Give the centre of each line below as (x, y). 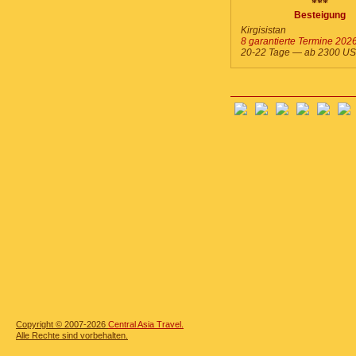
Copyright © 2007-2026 (62, 324)
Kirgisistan (263, 30)
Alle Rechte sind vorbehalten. (72, 335)
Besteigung (320, 15)
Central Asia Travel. (146, 324)
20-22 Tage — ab (279, 52)
